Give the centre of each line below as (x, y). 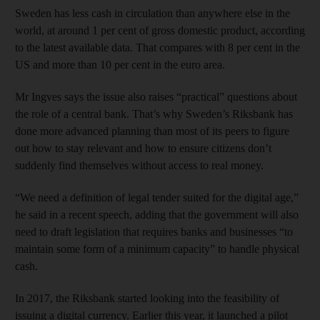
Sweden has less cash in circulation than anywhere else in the (152, 13)
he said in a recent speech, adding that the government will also (157, 214)
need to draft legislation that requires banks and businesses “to (154, 231)
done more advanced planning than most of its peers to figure (152, 131)
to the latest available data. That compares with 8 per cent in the (157, 47)
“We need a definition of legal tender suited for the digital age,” (157, 197)
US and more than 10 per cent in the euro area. (120, 64)
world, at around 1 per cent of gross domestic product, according (160, 30)
